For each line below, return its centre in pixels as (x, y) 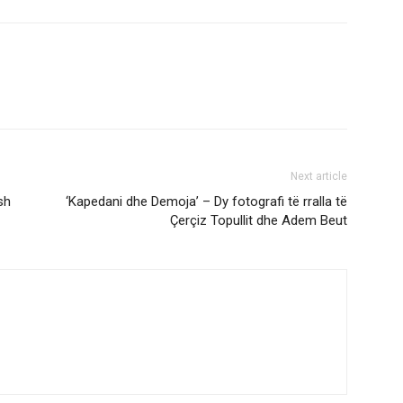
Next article (319, 176)
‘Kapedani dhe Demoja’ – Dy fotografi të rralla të (206, 201)
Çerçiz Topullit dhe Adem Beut (259, 220)
